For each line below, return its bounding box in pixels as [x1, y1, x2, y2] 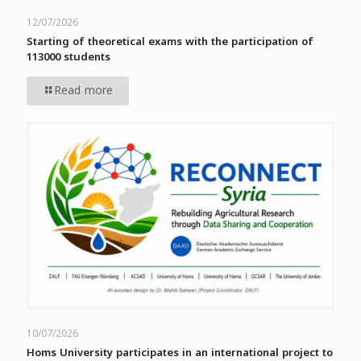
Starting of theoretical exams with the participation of [27, 31, 313, 52]
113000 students [27, 47, 110, 68]
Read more [54, 80, 113, 102]
